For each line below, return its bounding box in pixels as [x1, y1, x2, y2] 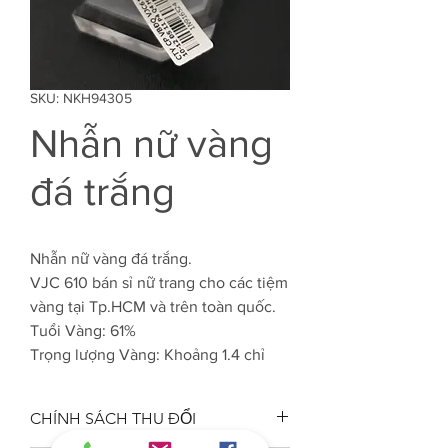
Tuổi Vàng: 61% [30, 322, 136, 339]
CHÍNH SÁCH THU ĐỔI [30, 409, 196, 428]
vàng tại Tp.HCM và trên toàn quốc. [30, 298, 276, 315]
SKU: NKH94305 [30, 90, 132, 106]
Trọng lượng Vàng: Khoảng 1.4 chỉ [30, 346, 265, 363]
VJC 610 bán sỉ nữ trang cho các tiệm [30, 274, 288, 291]
